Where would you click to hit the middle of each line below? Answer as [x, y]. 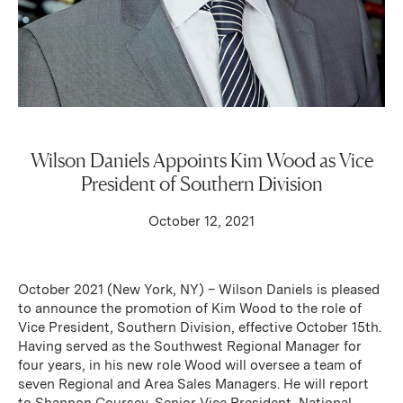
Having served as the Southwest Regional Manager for [189, 346]
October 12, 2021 [201, 221]
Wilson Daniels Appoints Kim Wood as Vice [201, 161]
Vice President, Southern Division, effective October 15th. [199, 327]
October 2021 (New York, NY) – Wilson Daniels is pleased [198, 289]
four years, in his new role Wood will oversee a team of [189, 365]
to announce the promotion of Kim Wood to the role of [189, 308]
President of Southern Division [201, 184]
